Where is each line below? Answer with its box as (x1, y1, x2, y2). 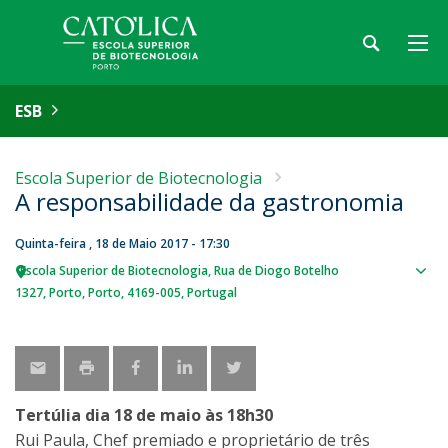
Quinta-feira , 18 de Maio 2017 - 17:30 (15, 235, 230, 252)
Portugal (187, 284, 237, 301)
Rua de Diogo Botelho (214, 262, 339, 279)
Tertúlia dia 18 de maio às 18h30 (15, 404, 273, 426)
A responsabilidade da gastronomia (15, 185, 404, 218)
